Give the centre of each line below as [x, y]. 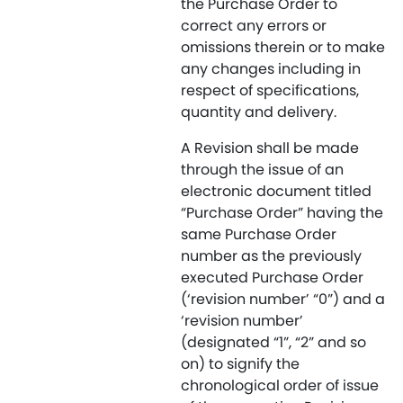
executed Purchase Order [272, 278]
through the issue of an [262, 170]
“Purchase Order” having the [282, 213]
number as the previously [271, 256]
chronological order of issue [280, 385]
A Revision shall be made [270, 148]
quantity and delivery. [259, 112]
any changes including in [271, 69]
